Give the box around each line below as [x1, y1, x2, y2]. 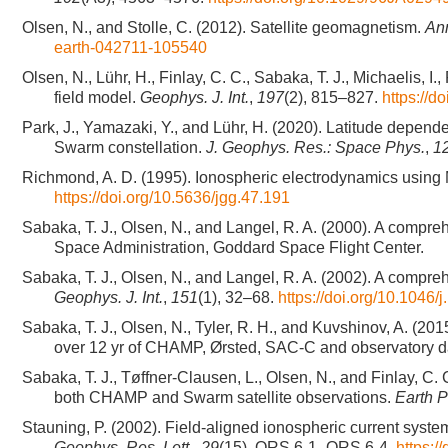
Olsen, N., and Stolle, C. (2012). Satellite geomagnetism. [22, 19, 425, 36]
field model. [54, 89, 140, 106]
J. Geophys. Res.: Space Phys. [206, 139, 425, 156]
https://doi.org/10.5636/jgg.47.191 [54, 189, 290, 206]
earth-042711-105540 [54, 39, 207, 56]
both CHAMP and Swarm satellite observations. [54, 389, 395, 406]
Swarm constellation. [54, 139, 206, 156]
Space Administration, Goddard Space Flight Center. [54, 239, 424, 256]
